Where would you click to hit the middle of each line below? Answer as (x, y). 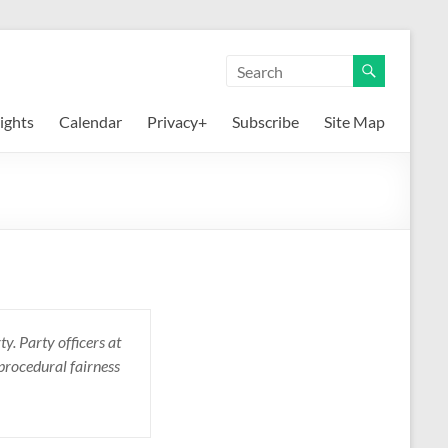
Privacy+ (177, 121)
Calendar (90, 121)
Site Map (354, 121)
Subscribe (265, 121)
